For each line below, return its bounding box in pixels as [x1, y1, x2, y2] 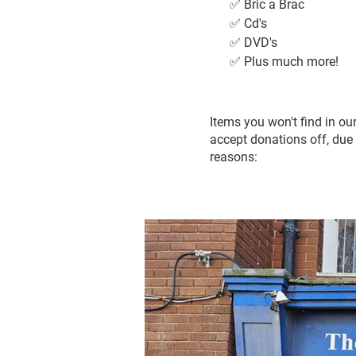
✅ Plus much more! [230, 54, 339, 69]
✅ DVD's [230, 35, 277, 50]
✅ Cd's [230, 16, 267, 31]
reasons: [210, 149, 257, 164]
